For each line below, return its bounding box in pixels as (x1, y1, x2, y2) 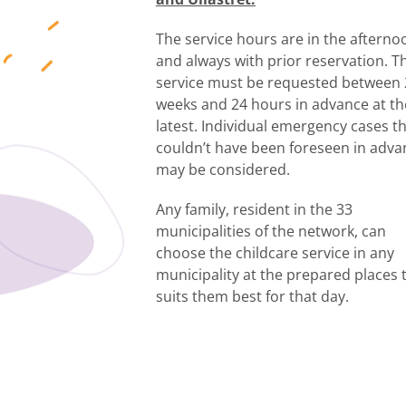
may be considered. (155, 159, 290, 180)
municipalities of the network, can (155, 221, 386, 242)
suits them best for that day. (155, 286, 349, 307)
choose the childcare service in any (155, 243, 394, 264)
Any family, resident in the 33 (155, 199, 353, 220)
